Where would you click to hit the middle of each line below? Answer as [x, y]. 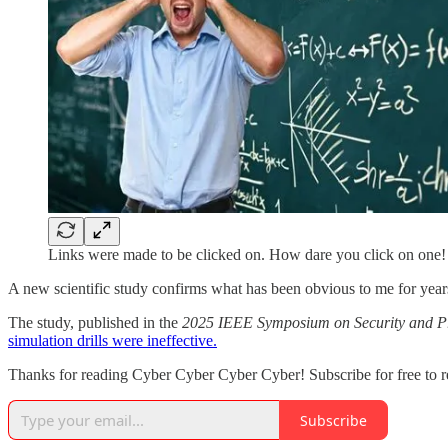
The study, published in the [95, 323]
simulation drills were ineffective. [112, 341]
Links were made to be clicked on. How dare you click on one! [247, 255]
